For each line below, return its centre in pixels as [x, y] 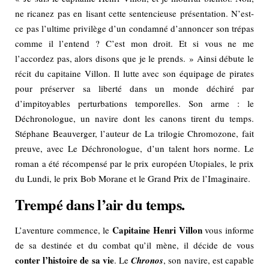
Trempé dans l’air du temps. [100, 204]
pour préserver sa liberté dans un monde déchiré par [134, 88]
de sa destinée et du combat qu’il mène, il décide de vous [134, 245]
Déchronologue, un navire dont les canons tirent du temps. [134, 118]
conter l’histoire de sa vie [65, 260]
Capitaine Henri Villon [157, 230]
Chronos [147, 260]
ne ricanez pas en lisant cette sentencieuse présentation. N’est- [134, 13]
